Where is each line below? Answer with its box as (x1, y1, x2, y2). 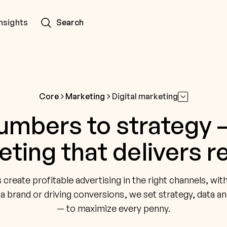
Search (56, 17, 84, 27)
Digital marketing (112, 91, 178, 101)
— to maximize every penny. (56, 203, 171, 214)
